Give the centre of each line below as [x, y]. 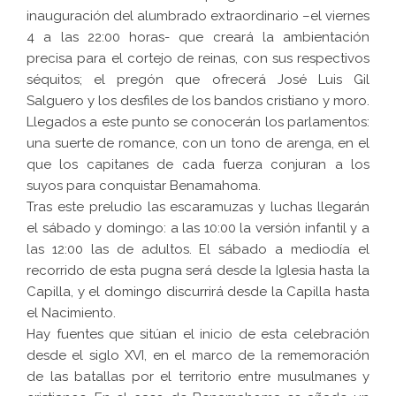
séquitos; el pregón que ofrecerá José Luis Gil [198, 80]
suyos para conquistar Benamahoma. [144, 186]
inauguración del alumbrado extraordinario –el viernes [198, 16]
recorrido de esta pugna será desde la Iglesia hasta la [198, 271]
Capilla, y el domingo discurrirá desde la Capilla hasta [198, 292]
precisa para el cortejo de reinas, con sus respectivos [198, 59]
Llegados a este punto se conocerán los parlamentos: [198, 122]
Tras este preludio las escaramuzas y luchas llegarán [198, 207]
